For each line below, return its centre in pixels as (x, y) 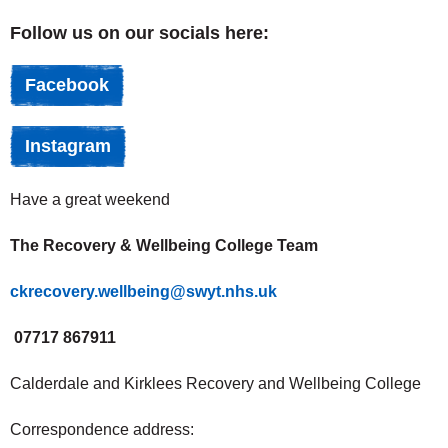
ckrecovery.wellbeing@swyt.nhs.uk (143, 292)
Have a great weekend (90, 200)
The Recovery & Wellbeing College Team (164, 246)
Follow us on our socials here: (139, 33)
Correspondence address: (102, 430)
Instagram (68, 146)
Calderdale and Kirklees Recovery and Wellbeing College (215, 384)
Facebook (67, 85)
